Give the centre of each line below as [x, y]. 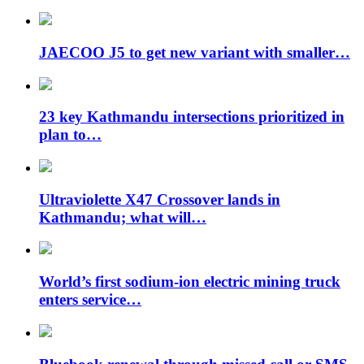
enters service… [90, 300]
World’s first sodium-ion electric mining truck [190, 282]
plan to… [70, 135]
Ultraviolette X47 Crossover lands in [160, 199]
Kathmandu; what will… [123, 217]
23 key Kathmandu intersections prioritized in [192, 117]
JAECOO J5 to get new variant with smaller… [195, 52]
